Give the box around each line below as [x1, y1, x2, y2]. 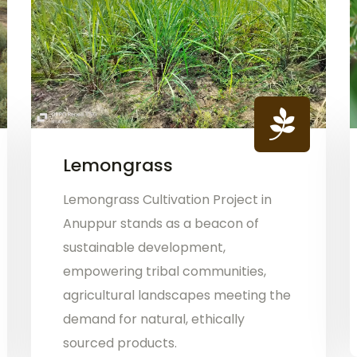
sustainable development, [62, 237, 226, 257]
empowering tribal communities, [62, 261, 266, 280]
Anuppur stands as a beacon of [62, 214, 259, 233]
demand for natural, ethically [62, 309, 245, 328]
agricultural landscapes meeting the [62, 285, 291, 304]
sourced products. [62, 333, 177, 352]
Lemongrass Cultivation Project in [62, 190, 272, 209]
